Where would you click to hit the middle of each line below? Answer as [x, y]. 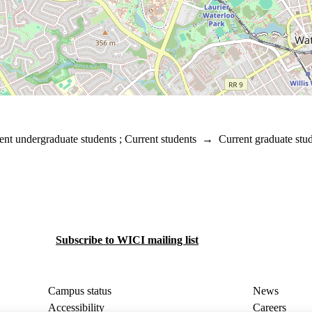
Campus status [80, 291]
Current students [161, 139]
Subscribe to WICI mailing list [127, 240]
